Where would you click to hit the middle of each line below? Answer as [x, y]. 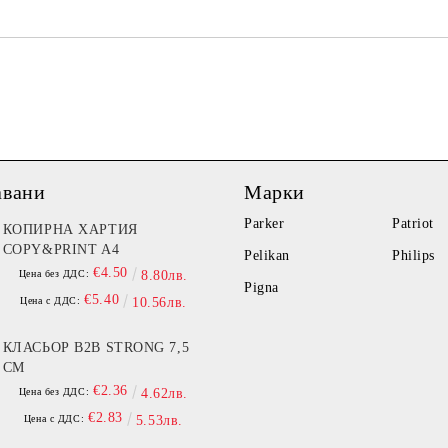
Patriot [413, 223]
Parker [264, 223]
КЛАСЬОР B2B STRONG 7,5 [96, 347]
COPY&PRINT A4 [61, 249]
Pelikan [267, 255]
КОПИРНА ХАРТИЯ [70, 229]
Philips [413, 255]
